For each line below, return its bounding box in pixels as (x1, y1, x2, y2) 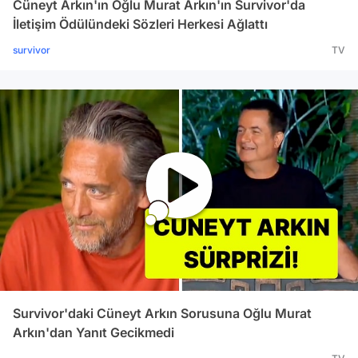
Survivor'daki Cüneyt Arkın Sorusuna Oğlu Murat (13, 305, 312, 321)
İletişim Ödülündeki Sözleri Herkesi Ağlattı (13, 16, 268, 32)
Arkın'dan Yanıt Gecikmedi (13, 324, 174, 340)
